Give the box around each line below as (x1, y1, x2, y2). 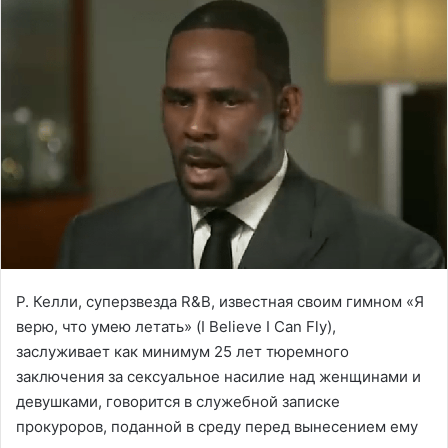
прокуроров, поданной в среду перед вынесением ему (16, 417, 418, 437)
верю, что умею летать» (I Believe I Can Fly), (16, 317, 336, 337)
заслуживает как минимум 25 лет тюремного (16, 342, 349, 362)
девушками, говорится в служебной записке (16, 392, 340, 412)
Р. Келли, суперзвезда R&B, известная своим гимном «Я (16, 292, 424, 312)
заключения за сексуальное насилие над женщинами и (16, 367, 421, 387)
